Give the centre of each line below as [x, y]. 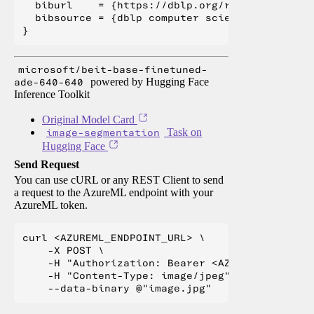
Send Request [47, 165]
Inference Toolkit [52, 95]
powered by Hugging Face [148, 82]
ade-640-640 [49, 82]
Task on [183, 132]
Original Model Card [88, 120]
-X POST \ [63, 251]
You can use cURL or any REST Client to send [119, 180]
